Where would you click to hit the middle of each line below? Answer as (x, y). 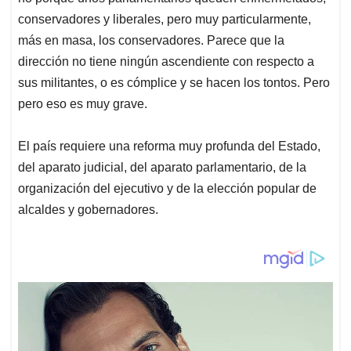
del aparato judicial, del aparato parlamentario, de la (162, 168)
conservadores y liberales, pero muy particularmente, (165, 20)
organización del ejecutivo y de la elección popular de (167, 189)
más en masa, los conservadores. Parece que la (151, 41)
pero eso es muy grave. (83, 104)
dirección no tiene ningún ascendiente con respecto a (166, 62)
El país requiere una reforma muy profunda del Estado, (169, 147)
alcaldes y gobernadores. (88, 210)
